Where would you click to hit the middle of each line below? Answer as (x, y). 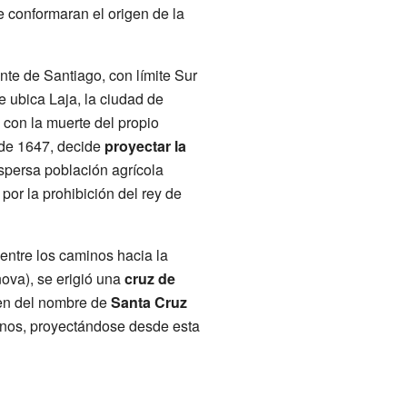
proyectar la (145, 145)
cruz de (149, 278)
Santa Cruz (149, 302)
